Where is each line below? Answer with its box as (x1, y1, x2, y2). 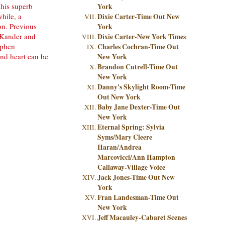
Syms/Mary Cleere (97, 132, 152, 142)
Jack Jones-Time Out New (97, 172, 175, 182)
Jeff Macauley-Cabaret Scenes (97, 212, 187, 222)
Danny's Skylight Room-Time (97, 82, 185, 92)
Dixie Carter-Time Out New (97, 12, 180, 22)
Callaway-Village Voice (97, 162, 165, 172)
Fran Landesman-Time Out (97, 192, 179, 202)
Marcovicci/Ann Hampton (97, 152, 175, 162)
